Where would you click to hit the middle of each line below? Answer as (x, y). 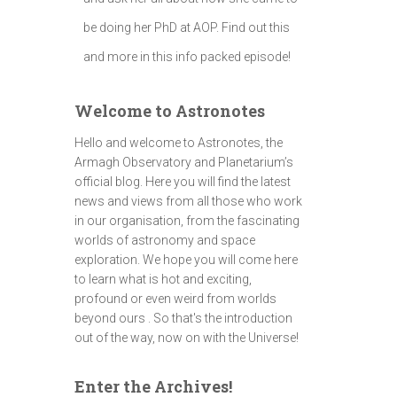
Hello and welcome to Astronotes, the (178, 143)
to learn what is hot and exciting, (163, 279)
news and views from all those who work (188, 201)
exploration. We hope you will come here (186, 260)
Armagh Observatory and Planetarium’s (183, 162)
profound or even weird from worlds (175, 299)
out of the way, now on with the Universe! (186, 338)
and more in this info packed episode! (187, 57)
